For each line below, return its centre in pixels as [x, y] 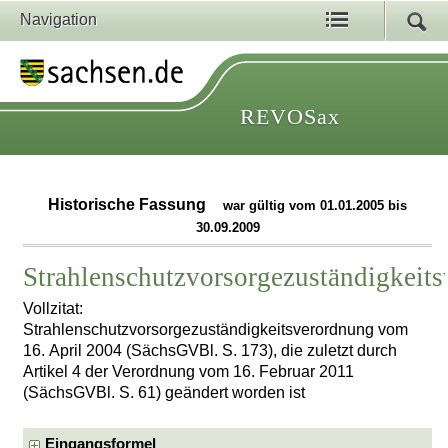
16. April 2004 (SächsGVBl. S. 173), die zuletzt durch [210, 350]
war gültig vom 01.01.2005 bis [315, 206]
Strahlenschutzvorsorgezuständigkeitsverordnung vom [216, 329]
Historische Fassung [129, 205]
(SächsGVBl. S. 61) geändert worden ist [164, 392]
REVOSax [290, 116]
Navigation [58, 19]
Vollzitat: [53, 308]
